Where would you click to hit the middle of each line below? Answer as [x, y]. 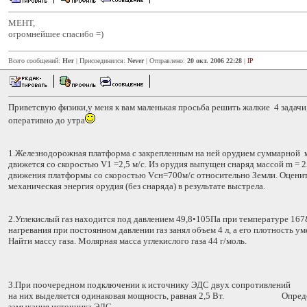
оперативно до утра [47, 120]
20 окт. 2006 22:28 [214, 61]
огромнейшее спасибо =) [56, 34]
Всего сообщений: [35, 61]
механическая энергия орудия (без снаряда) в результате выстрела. [137, 186]
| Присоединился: [101, 61]
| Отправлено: [165, 61]
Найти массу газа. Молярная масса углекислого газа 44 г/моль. [127, 241]
